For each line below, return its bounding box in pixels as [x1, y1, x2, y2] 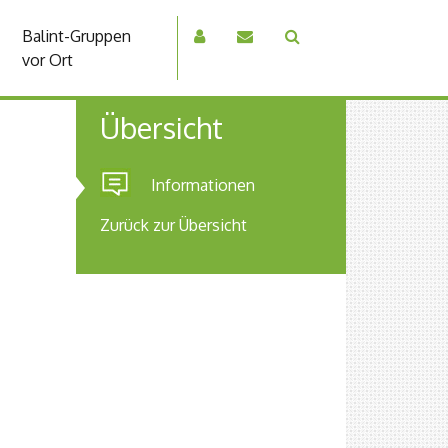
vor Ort [22, 50, 74, 70]
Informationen [151, 175, 255, 195]
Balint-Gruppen [22, 26, 132, 46]
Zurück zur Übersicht [100, 215, 247, 235]
